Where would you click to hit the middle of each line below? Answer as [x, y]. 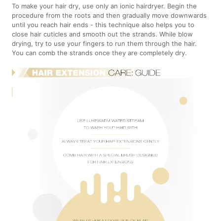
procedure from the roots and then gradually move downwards [110, 15]
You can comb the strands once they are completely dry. [100, 53]
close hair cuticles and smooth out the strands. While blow [103, 34]
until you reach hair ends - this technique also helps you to [103, 24]
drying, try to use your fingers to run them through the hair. [105, 43]
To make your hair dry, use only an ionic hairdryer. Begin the [105, 6]
